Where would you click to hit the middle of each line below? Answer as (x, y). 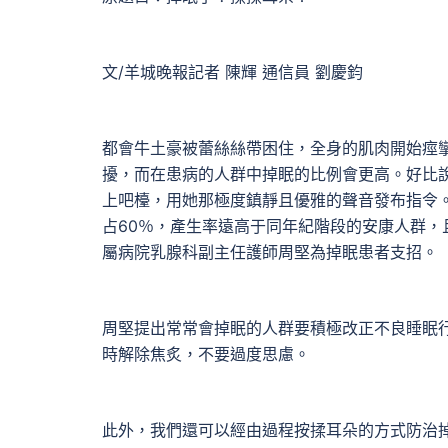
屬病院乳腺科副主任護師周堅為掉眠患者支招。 (270, 252)
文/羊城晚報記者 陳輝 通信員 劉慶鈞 (232, 72)
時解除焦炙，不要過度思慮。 (206, 354)
